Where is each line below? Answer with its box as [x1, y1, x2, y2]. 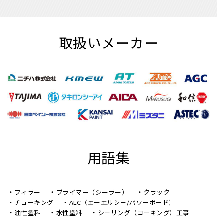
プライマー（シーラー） [56, 187, 128, 197]
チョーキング [14, 198, 54, 207]
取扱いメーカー [58, 32, 159, 53]
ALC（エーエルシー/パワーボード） [69, 198, 175, 207]
